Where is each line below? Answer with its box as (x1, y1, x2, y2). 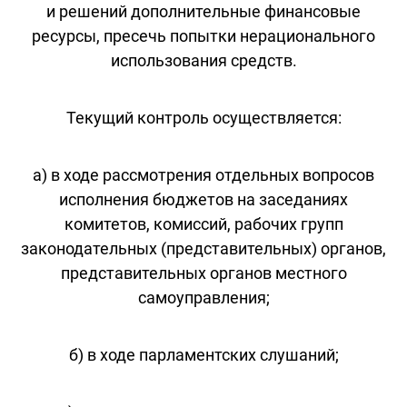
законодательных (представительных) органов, (21, 238, 386, 258)
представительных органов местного (60, 263, 347, 283)
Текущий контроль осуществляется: (65, 107, 342, 127)
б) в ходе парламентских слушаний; (68, 344, 339, 364)
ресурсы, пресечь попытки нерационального (32, 25, 375, 45)
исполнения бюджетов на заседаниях (59, 189, 348, 209)
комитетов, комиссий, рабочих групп (64, 213, 343, 233)
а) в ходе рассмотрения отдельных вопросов (33, 164, 374, 184)
